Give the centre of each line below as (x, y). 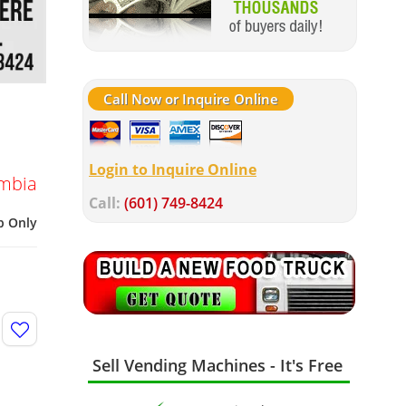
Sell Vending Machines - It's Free (217, 365)
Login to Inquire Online (173, 169)
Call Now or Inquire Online (191, 99)
